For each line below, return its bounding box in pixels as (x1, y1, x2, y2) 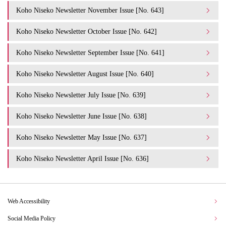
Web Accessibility (8, 198, 50, 205)
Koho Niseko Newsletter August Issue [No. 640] (16, 70, 154, 78)
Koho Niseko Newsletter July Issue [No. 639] (16, 91, 146, 99)
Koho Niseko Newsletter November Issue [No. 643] (16, 6, 164, 14)
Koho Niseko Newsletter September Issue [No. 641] (16, 48, 164, 56)
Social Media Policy (8, 215, 55, 222)
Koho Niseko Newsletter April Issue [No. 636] (16, 154, 149, 162)
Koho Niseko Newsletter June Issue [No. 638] (16, 112, 147, 120)
